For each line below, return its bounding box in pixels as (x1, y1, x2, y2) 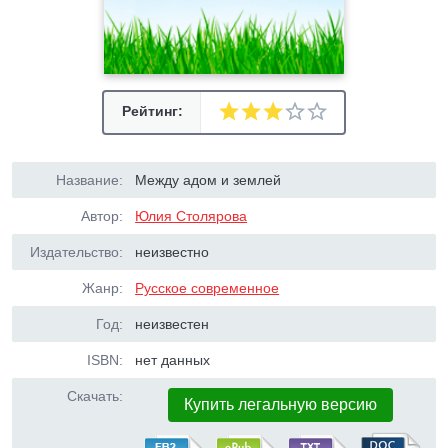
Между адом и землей (135, 172, 282, 188)
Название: (56, 172, 123, 188)
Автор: (81, 208, 123, 224)
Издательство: (30, 244, 123, 260)
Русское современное (135, 280, 280, 296)
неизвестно (135, 244, 210, 260)
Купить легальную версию (184, 396, 378, 413)
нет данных (135, 352, 211, 368)
